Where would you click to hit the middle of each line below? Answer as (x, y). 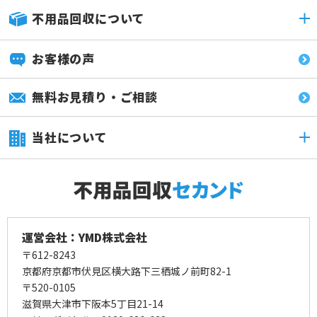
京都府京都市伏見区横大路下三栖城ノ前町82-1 (127, 271)
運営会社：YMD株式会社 (85, 237)
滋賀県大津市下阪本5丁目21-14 (93, 304)
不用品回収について (88, 18)
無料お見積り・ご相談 (95, 97)
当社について (69, 137)
